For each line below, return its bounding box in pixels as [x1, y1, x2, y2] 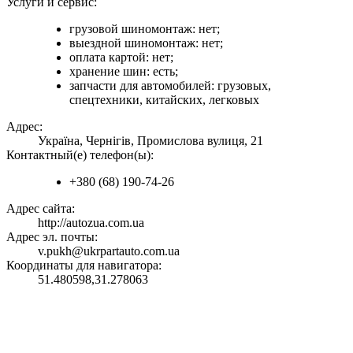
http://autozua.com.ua [38, 215, 144, 229]
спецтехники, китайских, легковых [69, 92, 259, 106]
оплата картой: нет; [69, 50, 173, 64]
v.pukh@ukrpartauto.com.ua [38, 243, 180, 258]
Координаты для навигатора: [6, 258, 162, 272]
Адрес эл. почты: [6, 229, 98, 243]
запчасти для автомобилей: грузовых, [69, 78, 271, 92]
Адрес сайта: [6, 201, 75, 215]
